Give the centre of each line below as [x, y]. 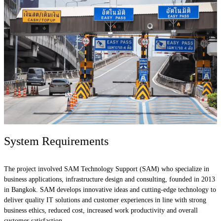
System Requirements [56, 141]
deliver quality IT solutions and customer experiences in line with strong [105, 200]
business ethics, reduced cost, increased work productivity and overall [101, 211]
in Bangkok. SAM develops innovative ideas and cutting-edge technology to [110, 190]
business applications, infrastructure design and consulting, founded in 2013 [110, 180]
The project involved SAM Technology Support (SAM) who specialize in [107, 169]
